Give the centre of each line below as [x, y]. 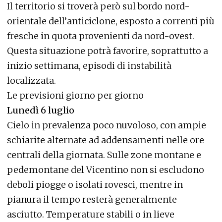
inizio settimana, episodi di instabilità [89, 66]
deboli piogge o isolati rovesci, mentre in [95, 185]
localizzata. [31, 81]
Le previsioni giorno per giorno [75, 95]
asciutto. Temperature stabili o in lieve [91, 214]
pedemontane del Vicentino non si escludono [106, 170]
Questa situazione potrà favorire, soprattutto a [108, 51]
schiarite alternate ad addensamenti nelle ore [106, 140]
